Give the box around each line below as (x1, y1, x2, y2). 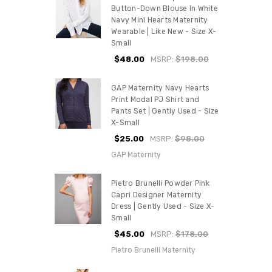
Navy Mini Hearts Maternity (111, 16, 208, 25)
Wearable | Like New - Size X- (111, 27, 217, 36)
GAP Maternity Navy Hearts (111, 84, 209, 93)
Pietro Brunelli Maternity (111, 245, 196, 254)
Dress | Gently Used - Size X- (111, 202, 215, 211)
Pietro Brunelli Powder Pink (111, 179, 209, 188)
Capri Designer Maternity (111, 191, 202, 199)
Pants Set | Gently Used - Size (111, 107, 219, 116)
